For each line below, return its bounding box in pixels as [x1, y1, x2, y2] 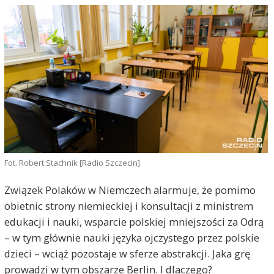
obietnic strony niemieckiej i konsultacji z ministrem [4, 199, 253, 213]
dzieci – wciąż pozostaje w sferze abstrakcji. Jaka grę [4, 246, 250, 261]
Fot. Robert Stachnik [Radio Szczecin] [4, 157, 140, 168]
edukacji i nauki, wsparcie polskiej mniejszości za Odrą [4, 215, 264, 229]
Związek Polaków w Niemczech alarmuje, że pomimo [4, 183, 256, 197]
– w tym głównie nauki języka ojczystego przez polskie [4, 231, 259, 245]
